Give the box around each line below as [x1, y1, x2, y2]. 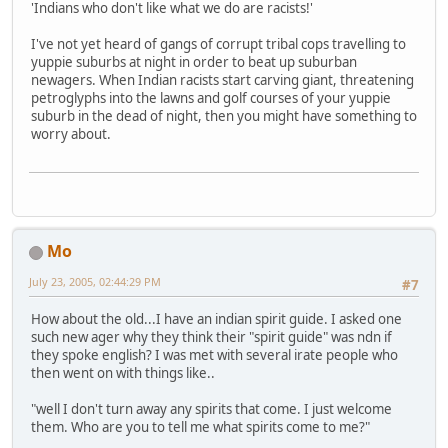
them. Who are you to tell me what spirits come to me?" [31, 418, 370, 437]
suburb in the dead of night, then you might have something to [31, 106, 417, 125]
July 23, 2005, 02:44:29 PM [29, 274, 161, 290]
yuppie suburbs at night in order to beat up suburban [31, 52, 357, 71]
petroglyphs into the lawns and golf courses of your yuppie [31, 88, 391, 107]
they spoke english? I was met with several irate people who [31, 346, 398, 365]
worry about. [31, 124, 111, 143]
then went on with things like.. [31, 364, 215, 383]
